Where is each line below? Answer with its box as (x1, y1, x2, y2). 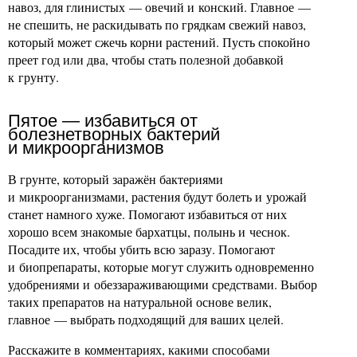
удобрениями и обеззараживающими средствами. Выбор (8, 276, 317, 292)
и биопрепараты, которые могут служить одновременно (8, 258, 314, 275)
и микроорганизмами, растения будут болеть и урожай (8, 188, 307, 205)
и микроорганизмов (8, 138, 164, 158)
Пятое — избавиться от (8, 111, 198, 131)
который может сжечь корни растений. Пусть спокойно (8, 33, 310, 50)
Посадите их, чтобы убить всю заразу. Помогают (8, 241, 275, 257)
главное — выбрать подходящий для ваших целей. (8, 311, 284, 328)
